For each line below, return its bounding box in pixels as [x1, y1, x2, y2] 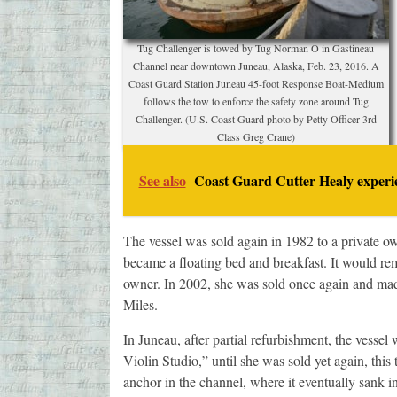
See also [138, 170, 186, 191]
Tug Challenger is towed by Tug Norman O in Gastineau [137, 41, 374, 56]
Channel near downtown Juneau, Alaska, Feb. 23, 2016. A [132, 58, 379, 74]
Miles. [122, 295, 158, 315]
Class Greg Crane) [216, 129, 295, 144]
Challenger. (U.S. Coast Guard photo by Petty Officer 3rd [135, 112, 377, 127]
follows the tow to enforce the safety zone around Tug [143, 94, 369, 109]
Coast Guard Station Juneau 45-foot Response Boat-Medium [128, 76, 384, 91]
